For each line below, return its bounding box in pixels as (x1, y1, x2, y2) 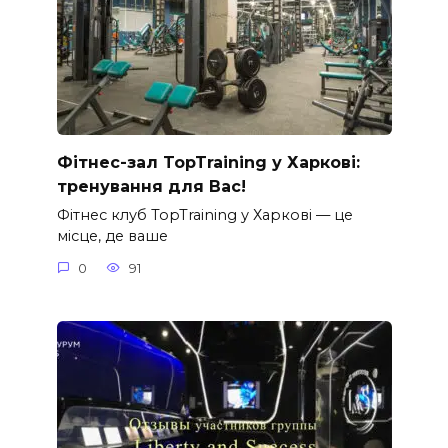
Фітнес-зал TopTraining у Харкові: (56, 152, 360, 172)
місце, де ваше (56, 227, 168, 246)
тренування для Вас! (56, 176, 246, 196)
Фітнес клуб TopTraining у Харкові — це (56, 206, 353, 225)
